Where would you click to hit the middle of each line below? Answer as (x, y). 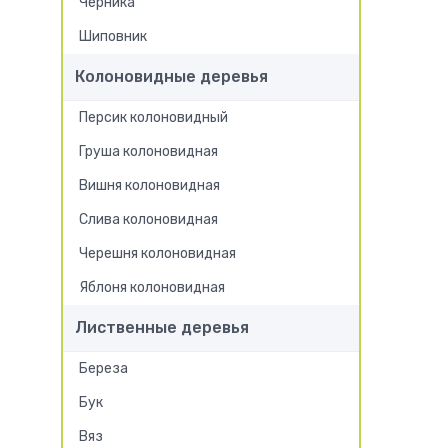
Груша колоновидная (148, 151)
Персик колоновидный (153, 117)
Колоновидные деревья (171, 76)
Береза (103, 368)
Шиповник (113, 36)
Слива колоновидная (148, 219)
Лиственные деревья (162, 327)
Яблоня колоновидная (152, 287)
